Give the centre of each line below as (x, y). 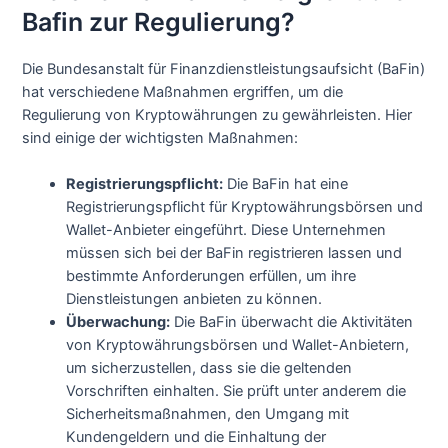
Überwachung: (118, 322)
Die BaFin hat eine (286, 184)
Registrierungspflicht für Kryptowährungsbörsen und (245, 207)
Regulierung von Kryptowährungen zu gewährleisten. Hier (217, 114)
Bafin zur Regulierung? (159, 21)
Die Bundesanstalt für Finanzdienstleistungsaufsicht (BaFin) (224, 68)
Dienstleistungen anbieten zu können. (194, 299)
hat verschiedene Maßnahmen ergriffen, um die (183, 91)
